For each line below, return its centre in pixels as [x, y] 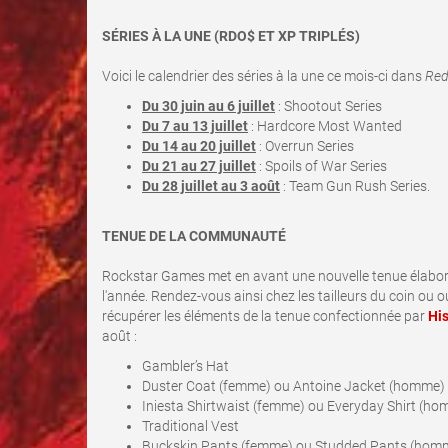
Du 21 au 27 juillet [199, 166]
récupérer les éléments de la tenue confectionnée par [265, 316]
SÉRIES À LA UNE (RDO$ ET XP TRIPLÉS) [231, 36]
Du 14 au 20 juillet [199, 146]
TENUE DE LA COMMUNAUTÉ [194, 236]
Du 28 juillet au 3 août [211, 186]
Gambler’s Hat [185, 366]
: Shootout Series [328, 106]
